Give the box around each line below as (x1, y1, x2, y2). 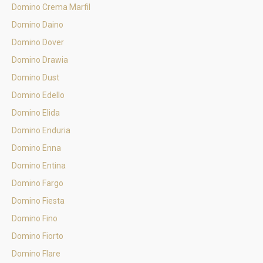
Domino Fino (12, 214, 58, 223)
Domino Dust (12, 73, 59, 82)
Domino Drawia (12, 55, 68, 65)
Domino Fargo (12, 178, 63, 188)
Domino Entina (12, 161, 66, 170)
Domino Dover (12, 38, 64, 47)
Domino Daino (12, 20, 63, 29)
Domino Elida (12, 108, 60, 117)
